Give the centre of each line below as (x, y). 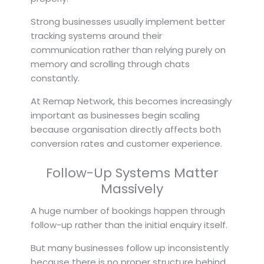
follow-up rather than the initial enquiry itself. (129, 225)
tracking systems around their (96, 35)
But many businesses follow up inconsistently (130, 247)
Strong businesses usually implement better (128, 21)
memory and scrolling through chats (110, 64)
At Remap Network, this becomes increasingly (131, 101)
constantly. (55, 78)
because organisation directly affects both (126, 129)
